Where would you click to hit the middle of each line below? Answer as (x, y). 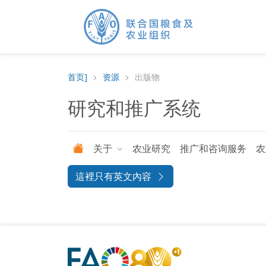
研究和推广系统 (134, 108)
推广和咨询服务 (213, 148)
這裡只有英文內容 (113, 176)
